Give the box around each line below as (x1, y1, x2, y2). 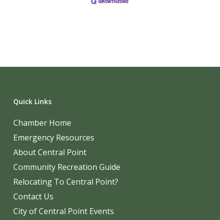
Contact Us (13, 191, 54, 202)
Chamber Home (13, 117, 71, 129)
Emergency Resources (13, 132, 94, 143)
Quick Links (13, 97, 52, 107)
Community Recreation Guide (13, 162, 120, 173)
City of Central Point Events (13, 206, 114, 217)
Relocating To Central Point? (13, 176, 118, 188)
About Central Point (13, 147, 86, 158)
